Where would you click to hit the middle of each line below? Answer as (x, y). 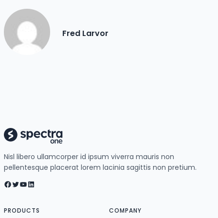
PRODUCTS (22, 210)
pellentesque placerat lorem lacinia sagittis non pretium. (100, 167)
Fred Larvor (86, 33)
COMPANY (125, 210)
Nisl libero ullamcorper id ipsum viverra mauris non (89, 156)
